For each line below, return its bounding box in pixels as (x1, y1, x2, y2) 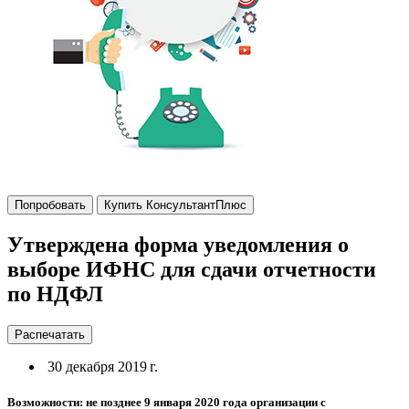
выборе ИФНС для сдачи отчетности (7, 257, 376, 281)
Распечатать (15, 327, 85, 341)
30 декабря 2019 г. (44, 358, 158, 374)
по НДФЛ (7, 281, 103, 306)
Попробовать (15, 198, 86, 212)
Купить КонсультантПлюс (104, 198, 246, 212)
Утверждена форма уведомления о (7, 232, 349, 257)
